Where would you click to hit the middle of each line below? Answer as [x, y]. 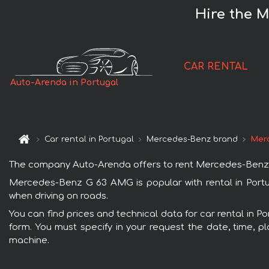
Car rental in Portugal [89, 140]
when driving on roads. [59, 196]
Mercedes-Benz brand [192, 140]
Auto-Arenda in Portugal [65, 83]
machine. [29, 240]
